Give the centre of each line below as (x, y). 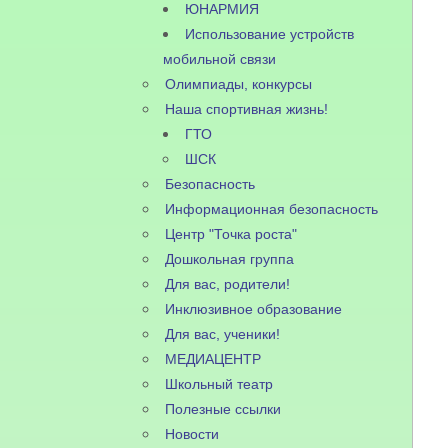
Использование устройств (270, 34)
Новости (192, 434)
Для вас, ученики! (223, 334)
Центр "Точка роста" (231, 234)
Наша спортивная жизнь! (247, 109)
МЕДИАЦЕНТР (213, 359)
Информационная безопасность (272, 209)
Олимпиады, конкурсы (239, 84)
